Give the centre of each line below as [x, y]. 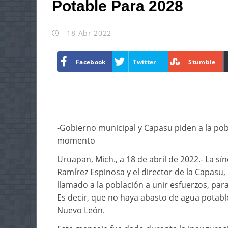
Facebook [91, 62]
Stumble [202, 62]
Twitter [145, 62]
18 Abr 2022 [88, 33]
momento [76, 140]
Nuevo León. [81, 210]
